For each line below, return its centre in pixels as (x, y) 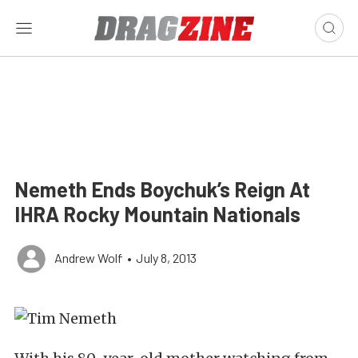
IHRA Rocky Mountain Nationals (157, 214)
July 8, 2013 (166, 258)
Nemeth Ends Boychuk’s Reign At (162, 189)
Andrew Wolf (89, 258)
